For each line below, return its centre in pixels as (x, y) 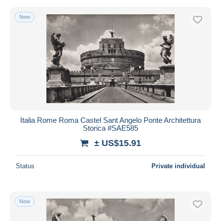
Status (25, 166)
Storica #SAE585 (110, 128)
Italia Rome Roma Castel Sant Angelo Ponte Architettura (110, 120)
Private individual (178, 166)
